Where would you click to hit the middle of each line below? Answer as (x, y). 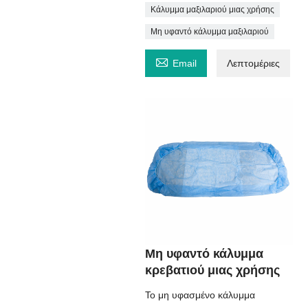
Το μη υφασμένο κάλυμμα (200, 295)
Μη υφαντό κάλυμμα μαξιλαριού (209, 32)
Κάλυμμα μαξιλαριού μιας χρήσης (212, 10)
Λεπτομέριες (253, 63)
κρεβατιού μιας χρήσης (212, 270)
